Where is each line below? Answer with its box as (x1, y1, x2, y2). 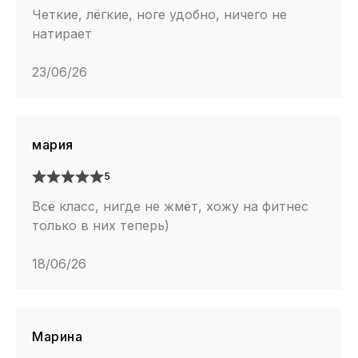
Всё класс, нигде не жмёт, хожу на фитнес (32, 198, 308, 215)
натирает (32, 26, 92, 42)
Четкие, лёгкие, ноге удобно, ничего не (32, 6, 287, 23)
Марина (32, 328, 82, 345)
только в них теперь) (32, 217, 169, 234)
